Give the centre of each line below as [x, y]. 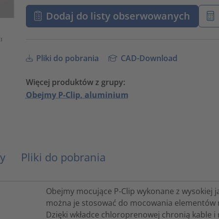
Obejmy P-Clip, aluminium [77, 95]
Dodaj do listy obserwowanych [118, 16]
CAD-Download [148, 58]
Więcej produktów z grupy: [75, 82]
